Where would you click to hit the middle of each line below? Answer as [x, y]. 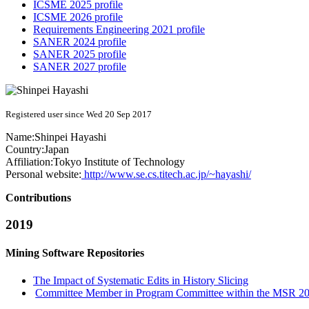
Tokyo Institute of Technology [119, 162]
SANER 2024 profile [80, 42]
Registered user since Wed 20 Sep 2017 [79, 114]
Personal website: [43, 175]
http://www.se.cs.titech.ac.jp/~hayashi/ [166, 175]
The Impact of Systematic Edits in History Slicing [141, 280]
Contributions [38, 198]
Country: [25, 150]
